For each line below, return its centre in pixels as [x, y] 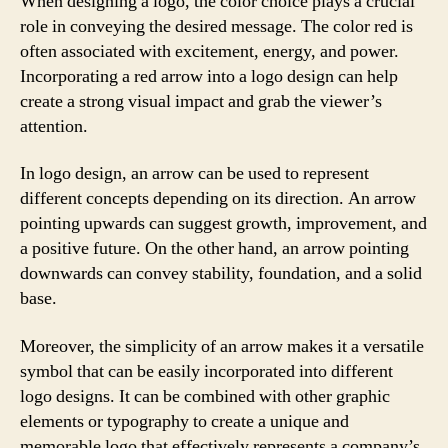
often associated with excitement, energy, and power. [209, 51]
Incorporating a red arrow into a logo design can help [209, 76]
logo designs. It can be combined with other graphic [205, 396]
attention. [54, 126]
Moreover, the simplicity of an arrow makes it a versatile [222, 346]
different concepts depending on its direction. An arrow [218, 198]
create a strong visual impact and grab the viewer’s [201, 101]
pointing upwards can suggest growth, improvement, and [223, 223]
